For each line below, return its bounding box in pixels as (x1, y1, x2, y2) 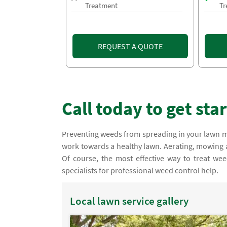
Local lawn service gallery (70, 194, 189, 208)
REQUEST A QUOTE (97, 41, 163, 52)
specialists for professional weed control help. (62, 165, 218, 176)
